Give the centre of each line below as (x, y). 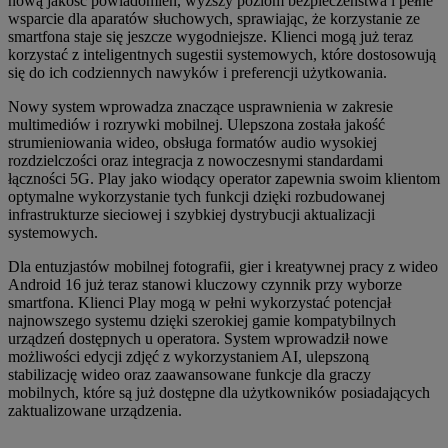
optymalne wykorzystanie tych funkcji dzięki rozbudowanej (196, 196)
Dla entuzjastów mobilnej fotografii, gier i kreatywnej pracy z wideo (223, 266)
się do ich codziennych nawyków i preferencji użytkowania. (197, 72)
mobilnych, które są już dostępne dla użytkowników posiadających (219, 392)
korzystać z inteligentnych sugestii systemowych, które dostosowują (222, 54)
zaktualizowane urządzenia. (95, 410)
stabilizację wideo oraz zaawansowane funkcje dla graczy (189, 374)
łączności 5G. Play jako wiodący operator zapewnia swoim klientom (224, 178)
